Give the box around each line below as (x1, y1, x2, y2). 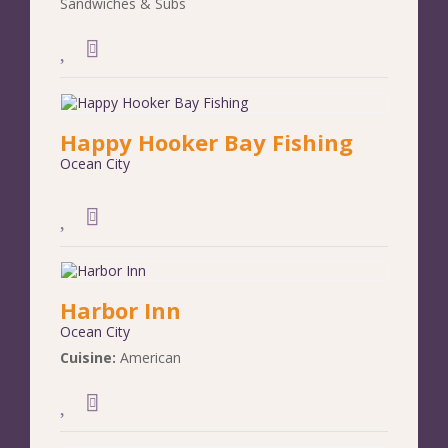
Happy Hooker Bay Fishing (60, 127, 353, 158)
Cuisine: (60, 348, 120, 368)
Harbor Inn (60, 295, 181, 326)
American (120, 348, 181, 368)
